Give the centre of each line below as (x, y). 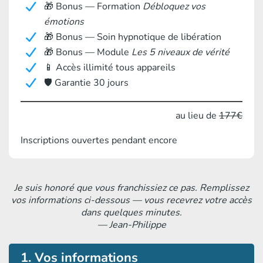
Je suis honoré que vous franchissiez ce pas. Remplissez (131, 188)
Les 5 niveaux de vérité (181, 53)
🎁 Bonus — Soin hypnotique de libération (133, 37)
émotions (64, 22)
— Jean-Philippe (131, 225)
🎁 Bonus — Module (88, 53)
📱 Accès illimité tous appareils (110, 68)
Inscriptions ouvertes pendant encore (99, 141)
